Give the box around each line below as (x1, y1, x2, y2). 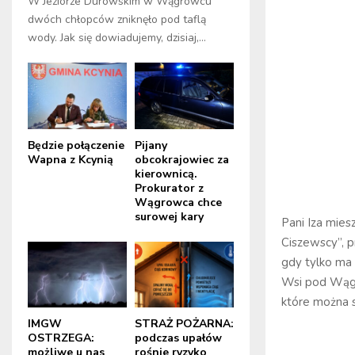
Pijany (135, 137, 167, 153)
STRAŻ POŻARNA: (135, 315, 234, 331)
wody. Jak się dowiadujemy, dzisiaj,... (28, 30, 206, 46)
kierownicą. (135, 166, 197, 181)
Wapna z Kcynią (28, 151, 113, 167)
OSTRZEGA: (28, 330, 94, 345)
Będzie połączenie (28, 137, 124, 153)
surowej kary (135, 208, 204, 224)
